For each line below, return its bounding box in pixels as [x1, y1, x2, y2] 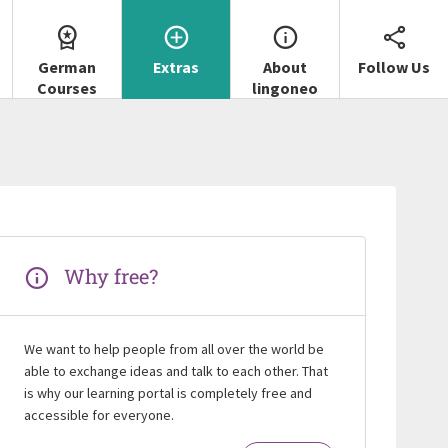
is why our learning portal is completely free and [23, 384, 312, 402]
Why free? [63, 263, 158, 289]
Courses [37, 78, 97, 98]
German [38, 57, 96, 77]
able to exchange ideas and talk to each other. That [23, 362, 328, 380]
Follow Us [358, 57, 430, 77]
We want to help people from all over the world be [23, 340, 324, 358]
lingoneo [252, 78, 318, 98]
